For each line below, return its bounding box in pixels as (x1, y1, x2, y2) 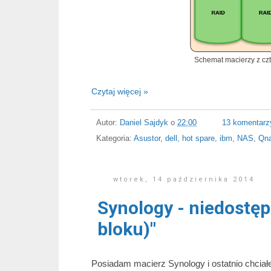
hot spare (182, 134, 215, 143)
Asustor (134, 134, 160, 143)
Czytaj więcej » (91, 87, 148, 97)
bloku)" (97, 218, 156, 240)
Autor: (96, 118, 120, 127)
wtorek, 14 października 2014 (113, 175, 255, 184)
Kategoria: (96, 134, 134, 143)
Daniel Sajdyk (120, 118, 168, 127)
